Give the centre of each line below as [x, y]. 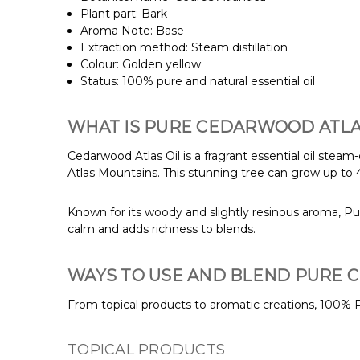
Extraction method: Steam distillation [184, 47]
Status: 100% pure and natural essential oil [198, 81]
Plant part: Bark [124, 13]
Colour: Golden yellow [141, 64]
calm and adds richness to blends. [163, 229]
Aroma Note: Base [133, 30]
